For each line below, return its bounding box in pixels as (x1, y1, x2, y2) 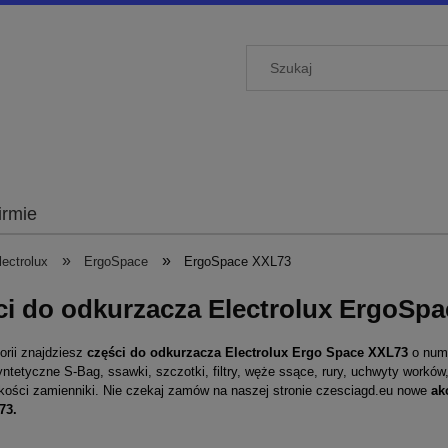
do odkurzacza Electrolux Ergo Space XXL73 (130, 344, 412, 360)
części (87, 344, 130, 360)
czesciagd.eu (316, 382, 393, 398)
